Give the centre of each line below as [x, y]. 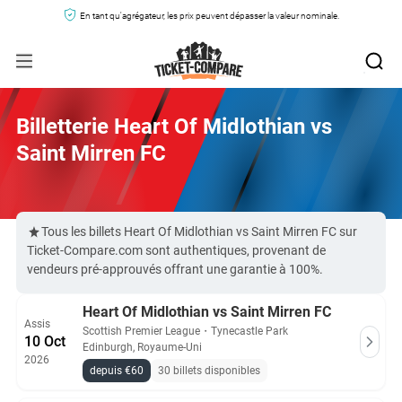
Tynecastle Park [249, 331]
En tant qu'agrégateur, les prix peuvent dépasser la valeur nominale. [209, 16]
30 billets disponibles [209, 371]
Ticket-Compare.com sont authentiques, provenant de [176, 250]
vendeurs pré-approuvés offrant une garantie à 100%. [175, 269]
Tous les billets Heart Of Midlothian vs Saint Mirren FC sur [199, 232]
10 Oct [45, 341]
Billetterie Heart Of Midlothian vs [174, 127]
